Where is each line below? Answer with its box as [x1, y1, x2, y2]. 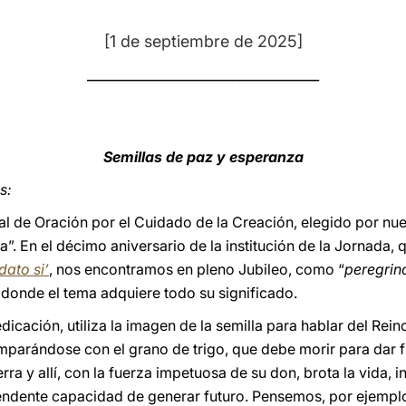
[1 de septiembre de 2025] [103, 32, 303, 51]
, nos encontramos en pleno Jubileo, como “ [49, 260, 344, 278]
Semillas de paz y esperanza [102, 148, 304, 166]
